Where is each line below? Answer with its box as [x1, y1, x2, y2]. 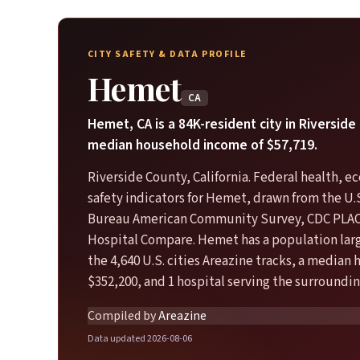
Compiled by [88, 306, 156, 325]
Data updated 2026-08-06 [88, 332, 192, 346]
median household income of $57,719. [88, 134, 317, 155]
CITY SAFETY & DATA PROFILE [88, 47, 247, 61]
